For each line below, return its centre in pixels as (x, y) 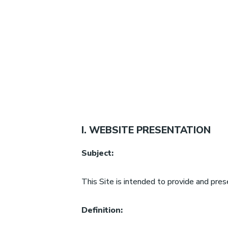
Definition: (102, 210)
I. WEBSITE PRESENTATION (146, 130)
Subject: (97, 153)
